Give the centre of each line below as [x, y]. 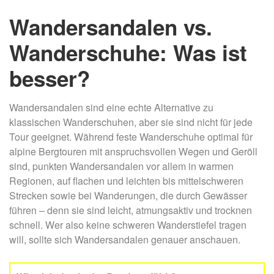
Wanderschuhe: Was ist [128, 53]
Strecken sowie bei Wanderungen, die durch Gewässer [128, 196]
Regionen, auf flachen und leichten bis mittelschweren [126, 181]
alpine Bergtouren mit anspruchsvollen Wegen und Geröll [133, 152]
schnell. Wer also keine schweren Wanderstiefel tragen [128, 225]
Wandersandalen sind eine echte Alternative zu [111, 108]
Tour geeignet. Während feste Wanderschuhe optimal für [131, 137]
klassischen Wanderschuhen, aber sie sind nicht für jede [131, 122]
